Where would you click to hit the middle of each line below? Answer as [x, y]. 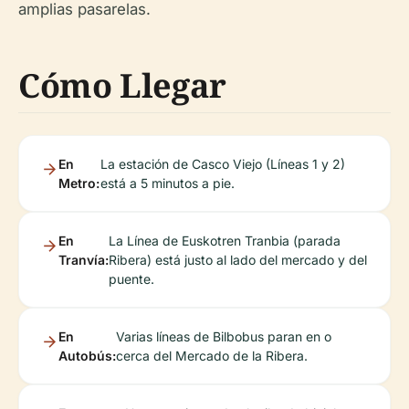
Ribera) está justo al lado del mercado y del [238, 260]
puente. [131, 279]
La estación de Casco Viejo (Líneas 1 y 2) [223, 164]
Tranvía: [84, 260]
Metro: [79, 183]
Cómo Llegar [123, 85]
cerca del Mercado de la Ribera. [212, 356]
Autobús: [87, 356]
